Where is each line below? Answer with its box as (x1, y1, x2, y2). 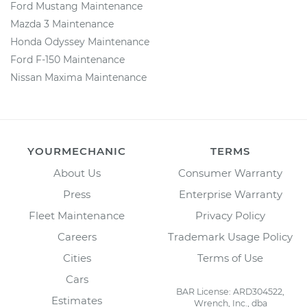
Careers (57, 230, 97, 243)
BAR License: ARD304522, (176, 286, 284, 297)
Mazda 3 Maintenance (10, 18, 114, 30)
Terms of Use (197, 251, 263, 265)
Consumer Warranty (178, 167, 282, 180)
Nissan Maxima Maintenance (10, 71, 147, 84)
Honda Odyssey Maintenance (10, 36, 149, 48)
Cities (62, 251, 91, 265)
